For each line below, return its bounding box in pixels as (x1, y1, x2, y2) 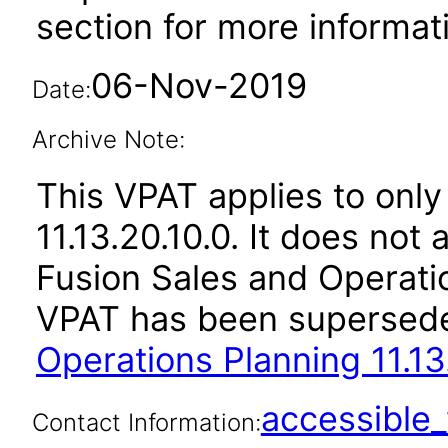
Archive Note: (31, 125, 185, 154)
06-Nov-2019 (90, 65, 307, 106)
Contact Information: (31, 408, 261, 437)
